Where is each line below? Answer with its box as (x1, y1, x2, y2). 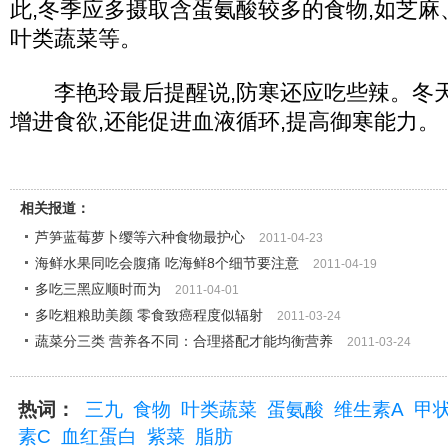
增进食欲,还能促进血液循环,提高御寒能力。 (10, 109, 440, 134)
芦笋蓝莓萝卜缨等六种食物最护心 (35, 229, 245, 245)
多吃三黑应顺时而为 (35, 281, 161, 297)
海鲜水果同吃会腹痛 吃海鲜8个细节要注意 (35, 255, 299, 271)
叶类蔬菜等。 (10, 26, 142, 51)
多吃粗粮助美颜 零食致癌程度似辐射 (35, 307, 263, 323)
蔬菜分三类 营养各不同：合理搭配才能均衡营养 (35, 333, 333, 349)
